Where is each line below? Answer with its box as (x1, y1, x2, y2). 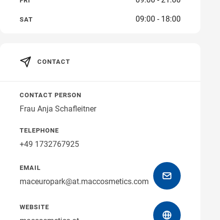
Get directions (127, 14, 171, 23)
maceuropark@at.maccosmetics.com (20, 177, 149, 187)
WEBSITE (20, 203, 49, 211)
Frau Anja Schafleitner (20, 104, 96, 114)
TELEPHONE (20, 127, 59, 135)
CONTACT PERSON (20, 91, 82, 99)
